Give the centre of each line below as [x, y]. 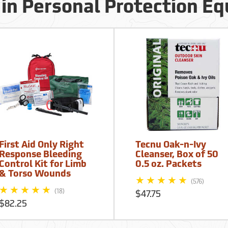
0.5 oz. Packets [169, 165]
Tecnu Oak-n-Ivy [171, 146]
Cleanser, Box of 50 [177, 155]
